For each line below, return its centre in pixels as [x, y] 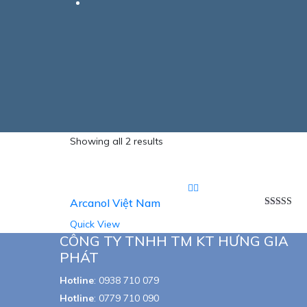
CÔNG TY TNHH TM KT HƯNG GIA [174, 241]
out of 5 [280, 225]
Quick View [95, 224]
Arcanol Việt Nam [115, 203]
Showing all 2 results [116, 142]
